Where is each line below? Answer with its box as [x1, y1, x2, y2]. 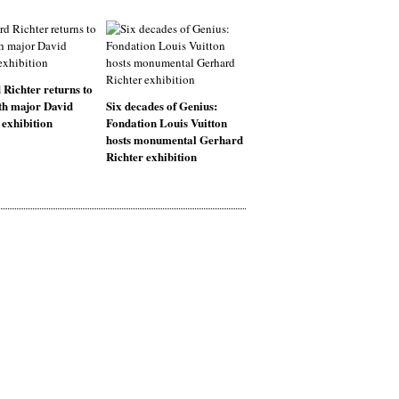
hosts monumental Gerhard [105, 131, 243, 148]
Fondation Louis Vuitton [105, 114, 227, 131]
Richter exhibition [105, 148, 197, 165]
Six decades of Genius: [105, 97, 217, 114]
